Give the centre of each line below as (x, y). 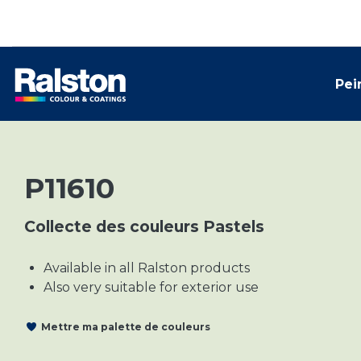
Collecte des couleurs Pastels (144, 226)
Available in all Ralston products (147, 268)
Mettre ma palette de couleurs (126, 326)
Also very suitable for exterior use (151, 287)
